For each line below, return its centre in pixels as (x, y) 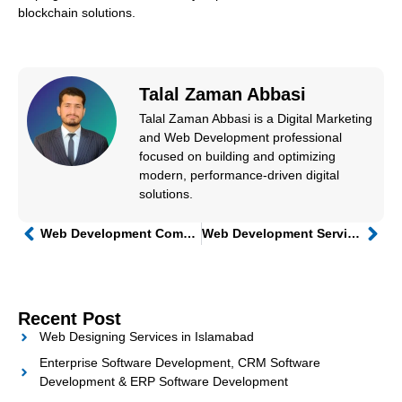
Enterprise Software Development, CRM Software (180, 363)
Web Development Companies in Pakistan (189, 234)
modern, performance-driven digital (239, 175)
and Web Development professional (240, 137)
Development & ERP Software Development (164, 382)
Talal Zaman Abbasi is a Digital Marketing (256, 118)
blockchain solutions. (77, 13)
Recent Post (70, 319)
